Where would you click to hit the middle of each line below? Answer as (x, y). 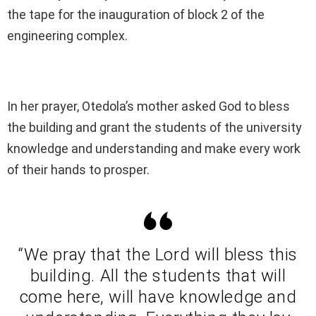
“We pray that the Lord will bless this (158, 255)
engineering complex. (67, 36)
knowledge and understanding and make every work (154, 149)
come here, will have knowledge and (158, 297)
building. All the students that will (158, 276)
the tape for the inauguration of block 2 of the (136, 15)
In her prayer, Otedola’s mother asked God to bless (148, 107)
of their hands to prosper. (78, 170)
